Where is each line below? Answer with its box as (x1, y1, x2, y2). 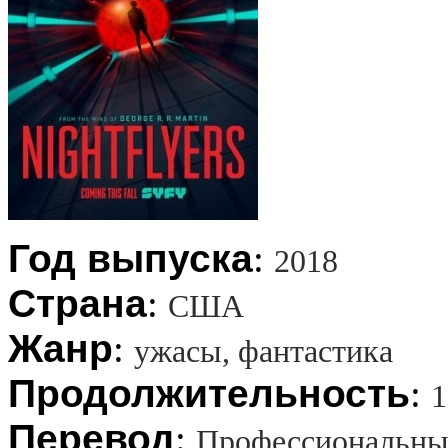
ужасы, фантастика (134, 333, 393, 369)
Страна (8, 281, 147, 325)
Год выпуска (8, 236, 253, 280)
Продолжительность (8, 371, 410, 415)
